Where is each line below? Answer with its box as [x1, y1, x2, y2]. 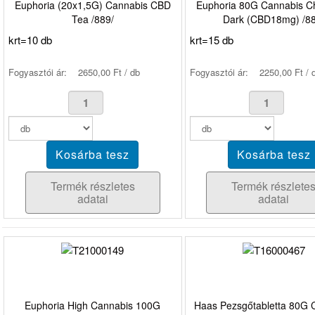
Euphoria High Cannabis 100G [25, 298, 161, 313]
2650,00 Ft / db [78, 65, 140, 79]
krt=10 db [8, 32, 52, 47]
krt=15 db [189, 32, 233, 47]
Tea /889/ [71, 11, 114, 26]
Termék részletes [50, 177, 135, 194]
